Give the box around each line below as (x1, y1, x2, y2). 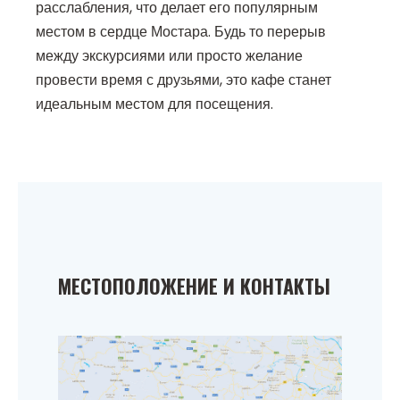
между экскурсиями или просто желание (36, 46, 303, 67)
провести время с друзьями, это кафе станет (36, 70, 331, 91)
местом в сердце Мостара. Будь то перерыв (36, 21, 326, 43)
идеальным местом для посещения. (36, 94, 273, 115)
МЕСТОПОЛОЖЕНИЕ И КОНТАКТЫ (58, 271, 330, 301)
